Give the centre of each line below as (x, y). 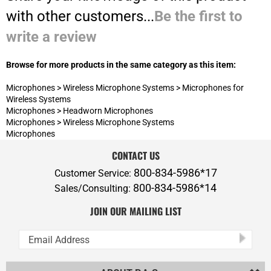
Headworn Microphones (108, 48)
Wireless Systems (38, 36)
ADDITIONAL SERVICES (131, 233)
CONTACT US (135, 93)
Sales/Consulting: (94, 126)
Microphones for (213, 25)
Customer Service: (94, 110)
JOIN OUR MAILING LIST (135, 148)
